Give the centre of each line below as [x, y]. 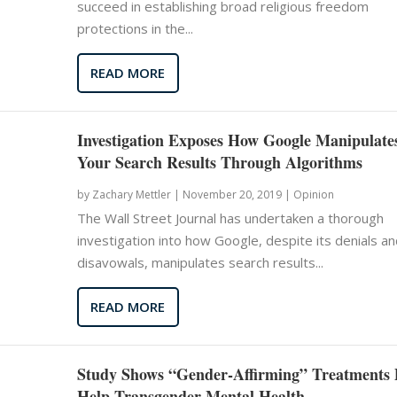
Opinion [313, 194]
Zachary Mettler [131, 194]
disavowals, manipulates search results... [200, 262]
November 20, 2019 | [236, 194]
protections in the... [135, 28]
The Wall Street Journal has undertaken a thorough [230, 218]
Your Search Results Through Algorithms [219, 162]
